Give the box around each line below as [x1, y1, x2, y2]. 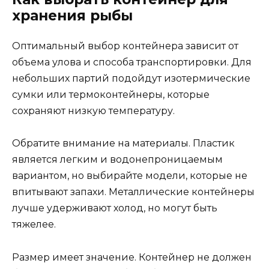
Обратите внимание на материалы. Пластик [12, 138, 235, 150]
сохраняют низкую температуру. [12, 105, 175, 117]
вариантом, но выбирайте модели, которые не [12, 170, 247, 182]
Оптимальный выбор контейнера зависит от [12, 40, 238, 52]
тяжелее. [12, 219, 56, 231]
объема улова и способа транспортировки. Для [12, 56, 252, 68]
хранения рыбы [12, 7, 133, 25]
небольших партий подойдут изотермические [12, 73, 250, 85]
